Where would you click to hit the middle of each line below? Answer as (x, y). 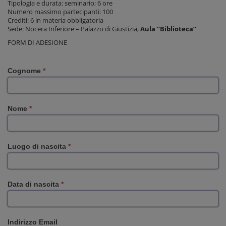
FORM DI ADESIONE (37, 43)
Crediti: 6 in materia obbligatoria (55, 21)
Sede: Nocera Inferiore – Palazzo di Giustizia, (74, 29)
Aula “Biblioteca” (168, 29)
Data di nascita (34, 184)
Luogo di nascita (38, 147)
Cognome (25, 71)
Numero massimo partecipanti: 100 (60, 12)
